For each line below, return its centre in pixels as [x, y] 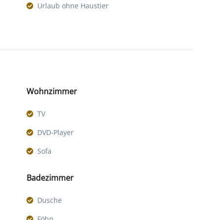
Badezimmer [50, 178]
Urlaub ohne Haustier [73, 6]
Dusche [50, 200]
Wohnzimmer [52, 92]
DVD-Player [55, 133]
